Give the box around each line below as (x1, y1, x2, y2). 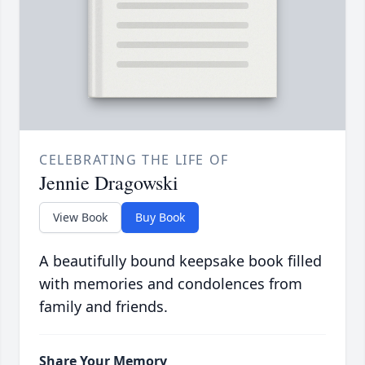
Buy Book (135, 209, 185, 226)
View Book (53, 209, 108, 226)
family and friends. (39, 297, 168, 317)
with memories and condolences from (39, 274, 302, 294)
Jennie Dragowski (39, 169, 178, 196)
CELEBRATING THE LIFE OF (39, 151, 229, 169)
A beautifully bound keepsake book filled (39, 251, 322, 271)
